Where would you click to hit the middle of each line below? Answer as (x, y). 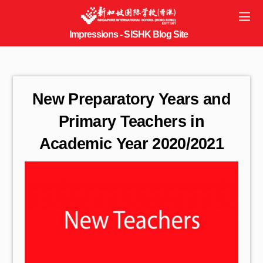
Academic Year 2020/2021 (131, 144)
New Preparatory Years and (131, 99)
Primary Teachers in (131, 121)
